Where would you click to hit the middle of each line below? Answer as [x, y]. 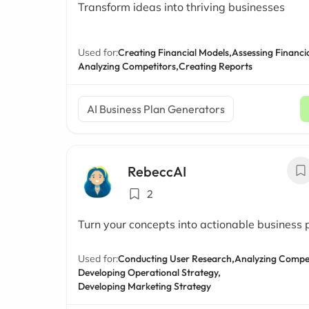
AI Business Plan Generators [156, 109]
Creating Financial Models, [175, 52]
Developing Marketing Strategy [144, 286]
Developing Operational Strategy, [149, 272]
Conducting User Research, [176, 259]
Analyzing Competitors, [128, 66]
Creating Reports [216, 66]
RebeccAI [157, 171]
